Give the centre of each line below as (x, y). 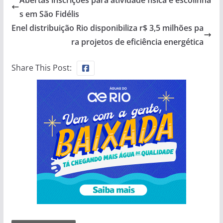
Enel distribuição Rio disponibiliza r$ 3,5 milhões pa (108, 28)
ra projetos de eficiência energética (138, 42)
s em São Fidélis (49, 14)
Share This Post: (41, 67)
